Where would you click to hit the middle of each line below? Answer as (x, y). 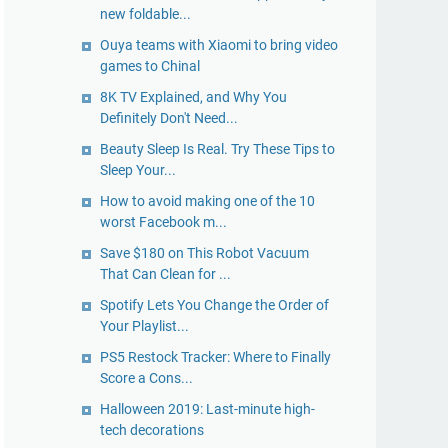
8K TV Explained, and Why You (193, 97)
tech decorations (152, 430)
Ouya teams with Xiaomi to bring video (219, 45)
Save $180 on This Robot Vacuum (204, 253)
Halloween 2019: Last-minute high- (207, 409)
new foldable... (145, 14)
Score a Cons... (146, 378)
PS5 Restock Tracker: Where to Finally (215, 357)
